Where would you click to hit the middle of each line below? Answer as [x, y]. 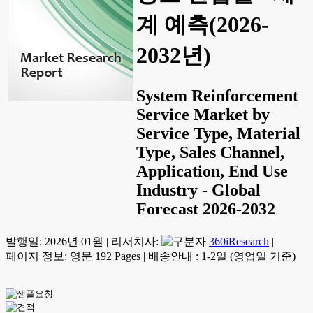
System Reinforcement [217, 95]
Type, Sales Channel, [210, 152]
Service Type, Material [218, 133]
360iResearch [239, 241]
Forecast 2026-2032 [206, 209]
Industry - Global [198, 190]
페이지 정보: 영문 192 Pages [73, 256]
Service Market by [203, 114]
